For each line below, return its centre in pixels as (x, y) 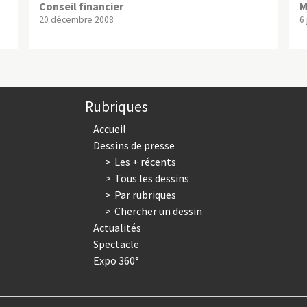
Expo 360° (116, 260)
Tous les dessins (151, 178)
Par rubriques (145, 194)
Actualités (118, 227)
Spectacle (116, 244)
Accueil (110, 128)
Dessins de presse (134, 145)
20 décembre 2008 (76, 19)
